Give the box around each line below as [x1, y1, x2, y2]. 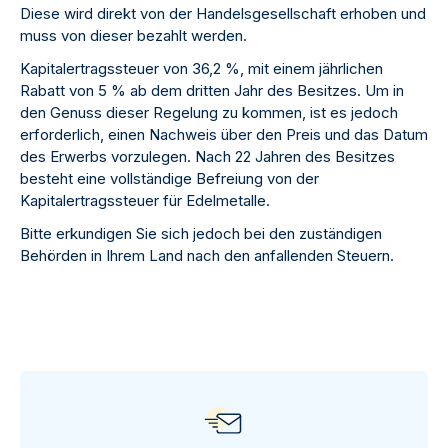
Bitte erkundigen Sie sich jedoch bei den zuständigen [20, 224, 382, 243]
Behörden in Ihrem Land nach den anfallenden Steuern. [20, 246, 394, 265]
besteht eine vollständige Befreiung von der [20, 169, 319, 188]
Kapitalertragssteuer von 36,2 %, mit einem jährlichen [20, 59, 383, 78]
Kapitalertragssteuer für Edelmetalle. [20, 191, 270, 210]
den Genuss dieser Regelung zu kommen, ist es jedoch [20, 103, 398, 122]
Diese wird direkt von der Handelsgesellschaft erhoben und [20, 4, 426, 23]
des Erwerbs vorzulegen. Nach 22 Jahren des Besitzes [20, 147, 395, 166]
